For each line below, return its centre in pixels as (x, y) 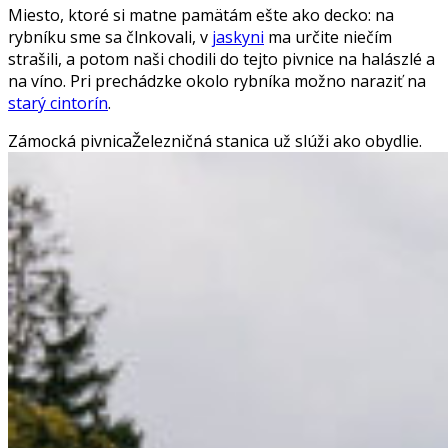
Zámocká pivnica (70, 140)
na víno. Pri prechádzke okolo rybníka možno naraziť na (217, 80)
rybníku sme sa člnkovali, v (110, 36)
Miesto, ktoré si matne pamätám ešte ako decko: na (201, 14)
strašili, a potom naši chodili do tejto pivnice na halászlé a (221, 58)
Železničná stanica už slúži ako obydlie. (281, 140)
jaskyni (238, 36)
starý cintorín (58, 102)
